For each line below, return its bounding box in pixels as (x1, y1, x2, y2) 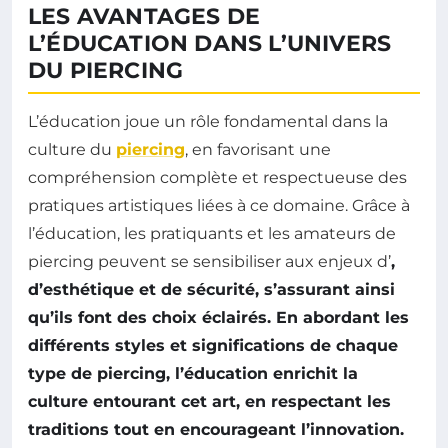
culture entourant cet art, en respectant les (28, 392, 391, 412)
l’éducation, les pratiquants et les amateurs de (28, 224, 396, 244)
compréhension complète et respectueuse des (28, 168, 407, 188)
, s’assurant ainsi (255, 280, 395, 300)
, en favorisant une (185, 140, 331, 160)
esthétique (43, 280, 134, 300)
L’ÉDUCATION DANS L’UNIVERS (28, 30, 392, 58)
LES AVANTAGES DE (28, 3, 261, 31)
